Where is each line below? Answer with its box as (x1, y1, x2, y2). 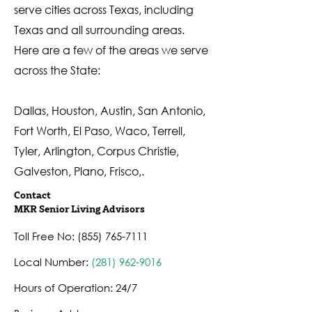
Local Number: (14, 255, 91, 269)
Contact (14, 191, 51, 201)
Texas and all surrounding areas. (14, 22, 185, 37)
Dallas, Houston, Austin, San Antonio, (14, 103, 205, 118)
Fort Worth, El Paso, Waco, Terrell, (14, 123, 185, 138)
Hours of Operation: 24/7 (14, 281, 137, 295)
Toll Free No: (14, 229, 77, 243)
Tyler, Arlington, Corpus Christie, (14, 143, 179, 158)
